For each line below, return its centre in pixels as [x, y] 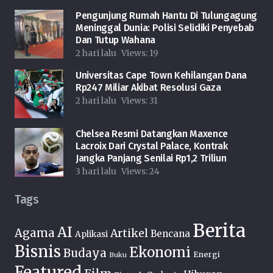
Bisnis [38, 252]
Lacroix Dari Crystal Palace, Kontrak [152, 146]
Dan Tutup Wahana [115, 40]
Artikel [129, 234]
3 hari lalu [96, 172]
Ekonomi [160, 253]
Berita [219, 231]
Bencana [170, 234]
